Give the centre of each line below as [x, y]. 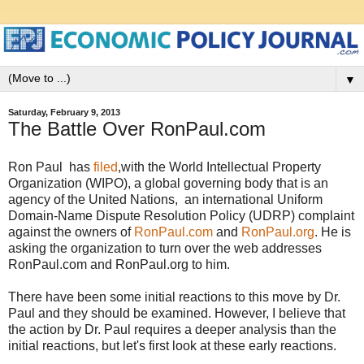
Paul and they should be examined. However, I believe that [177, 314]
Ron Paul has [51, 167]
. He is [333, 232]
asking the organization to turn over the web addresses [165, 249]
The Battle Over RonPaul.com [137, 128]
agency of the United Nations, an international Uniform [165, 200]
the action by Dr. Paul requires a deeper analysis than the [172, 330]
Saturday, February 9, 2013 [64, 113]
